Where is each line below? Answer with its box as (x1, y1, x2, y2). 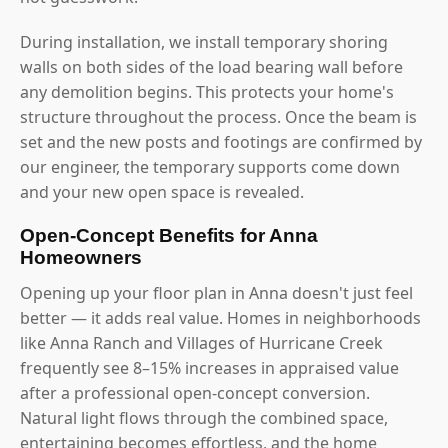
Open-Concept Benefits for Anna (20, 224, 318, 246)
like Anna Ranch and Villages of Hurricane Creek (20, 331, 383, 354)
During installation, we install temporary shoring (20, 30, 388, 53)
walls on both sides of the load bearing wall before (20, 55, 403, 78)
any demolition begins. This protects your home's (20, 80, 394, 103)
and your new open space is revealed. (20, 180, 304, 203)
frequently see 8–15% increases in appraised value (20, 356, 399, 379)
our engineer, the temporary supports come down (20, 155, 400, 178)
